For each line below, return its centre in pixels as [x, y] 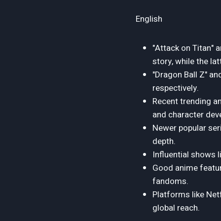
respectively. [176, 88]
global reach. [176, 208]
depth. [164, 142]
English [149, 19]
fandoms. [170, 182]
